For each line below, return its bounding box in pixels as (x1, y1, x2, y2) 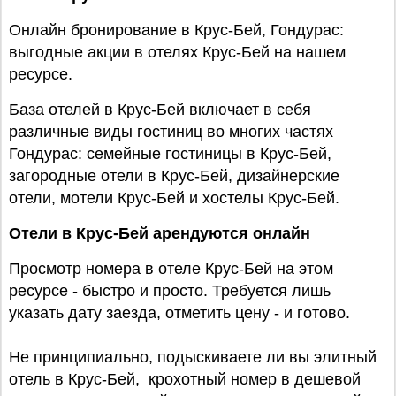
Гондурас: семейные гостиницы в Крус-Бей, (9, 145, 331, 163)
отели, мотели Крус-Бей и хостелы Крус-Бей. (9, 189, 339, 207)
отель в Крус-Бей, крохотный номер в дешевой (9, 370, 361, 388)
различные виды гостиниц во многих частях (9, 123, 333, 141)
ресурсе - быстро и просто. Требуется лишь (9, 282, 331, 300)
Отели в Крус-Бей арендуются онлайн (9, 225, 310, 242)
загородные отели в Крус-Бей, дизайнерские (9, 167, 339, 185)
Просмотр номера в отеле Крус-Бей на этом (9, 260, 333, 278)
